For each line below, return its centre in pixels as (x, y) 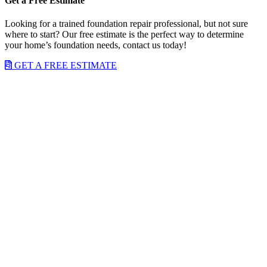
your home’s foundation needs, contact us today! (96, 45)
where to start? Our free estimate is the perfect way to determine (124, 35)
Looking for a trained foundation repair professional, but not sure (126, 24)
